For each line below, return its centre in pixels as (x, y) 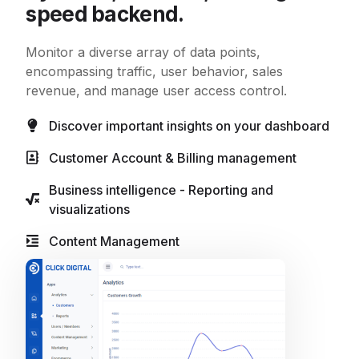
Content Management (114, 241)
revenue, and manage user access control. (157, 90)
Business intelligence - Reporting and (161, 190)
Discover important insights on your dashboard (189, 125)
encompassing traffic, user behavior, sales (155, 71)
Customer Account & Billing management (172, 157)
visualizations (89, 209)
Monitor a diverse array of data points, (143, 52)
